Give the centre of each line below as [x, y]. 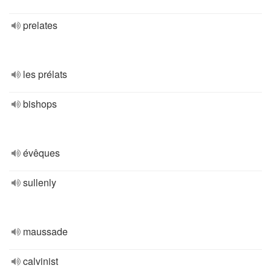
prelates [40, 25]
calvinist [41, 261]
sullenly [40, 182]
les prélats [45, 74]
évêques [41, 153]
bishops [40, 104]
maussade [45, 231]
